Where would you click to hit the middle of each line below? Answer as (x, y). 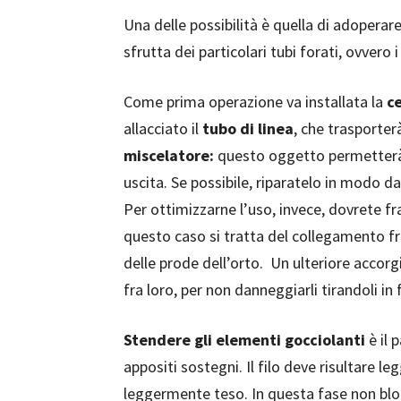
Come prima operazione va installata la (255, 102)
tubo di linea (248, 128)
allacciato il (163, 128)
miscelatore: (169, 155)
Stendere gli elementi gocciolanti (244, 340)
